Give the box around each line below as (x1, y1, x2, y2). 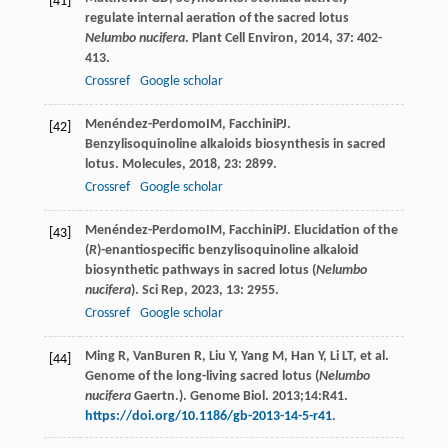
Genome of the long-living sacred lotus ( (84, 369, 319, 385)
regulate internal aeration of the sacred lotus (84, 11, 349, 27)
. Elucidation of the (286, 223, 398, 239)
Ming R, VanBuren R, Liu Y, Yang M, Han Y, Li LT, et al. (84, 349, 389, 365)
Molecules (121, 157, 182, 173)
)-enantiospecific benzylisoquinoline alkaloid (96, 243, 359, 259)
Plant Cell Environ (191, 31, 294, 47)
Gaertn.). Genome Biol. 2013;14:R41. (130, 389, 348, 405)
